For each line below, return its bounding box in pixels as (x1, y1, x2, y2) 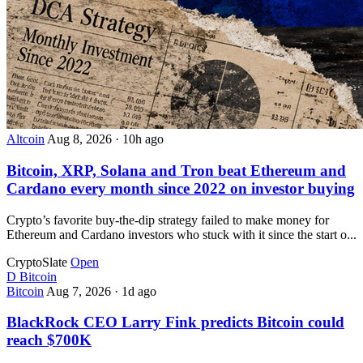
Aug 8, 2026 (47, 132, 115, 147)
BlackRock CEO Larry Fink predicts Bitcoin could (6, 314, 344, 331)
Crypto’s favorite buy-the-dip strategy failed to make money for (6, 212, 329, 227)
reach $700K (6, 331, 92, 349)
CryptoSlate (6, 254, 67, 269)
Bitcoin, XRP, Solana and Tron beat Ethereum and (6, 161, 346, 179)
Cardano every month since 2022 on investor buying (6, 179, 355, 197)
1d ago (122, 284, 156, 298)
